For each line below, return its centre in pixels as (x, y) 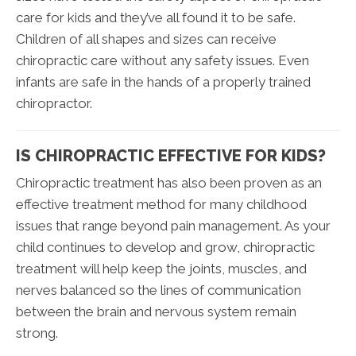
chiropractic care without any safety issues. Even (163, 60)
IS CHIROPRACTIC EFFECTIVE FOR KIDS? (171, 155)
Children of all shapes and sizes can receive (146, 39)
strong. (37, 333)
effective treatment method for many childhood (161, 204)
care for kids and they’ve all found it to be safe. (156, 17)
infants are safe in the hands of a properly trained (163, 81)
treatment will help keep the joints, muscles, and (161, 268)
